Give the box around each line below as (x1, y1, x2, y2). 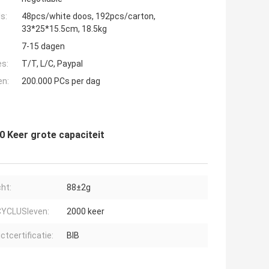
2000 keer (67, 207, 104, 217)
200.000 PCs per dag (22, 76, 100, 86)
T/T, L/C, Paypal (22, 59, 83, 69)
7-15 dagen (22, 41, 65, 52)
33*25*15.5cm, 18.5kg (22, 24, 107, 34)
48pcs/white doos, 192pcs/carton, (22, 11, 156, 22)
